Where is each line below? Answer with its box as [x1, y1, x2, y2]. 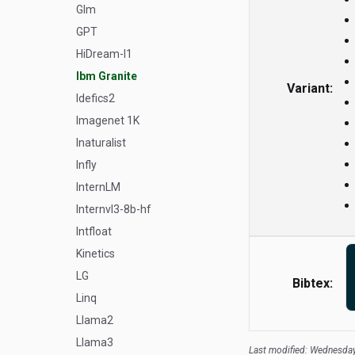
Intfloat [76, 225, 112, 238]
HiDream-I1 [76, 48, 132, 60]
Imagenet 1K [76, 114, 139, 127]
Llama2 [76, 314, 113, 326]
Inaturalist [76, 136, 126, 149]
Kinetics [76, 247, 115, 260]
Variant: [286, 81, 333, 96]
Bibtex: [292, 276, 333, 291]
